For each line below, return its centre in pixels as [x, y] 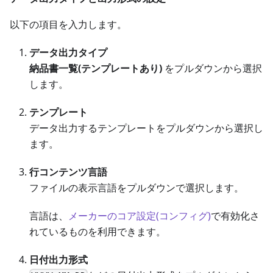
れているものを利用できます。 [97, 232]
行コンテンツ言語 [68, 172]
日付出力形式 [58, 260]
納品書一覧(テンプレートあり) [96, 69]
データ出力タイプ [68, 53]
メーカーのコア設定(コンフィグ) [140, 216]
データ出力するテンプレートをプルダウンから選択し [146, 128]
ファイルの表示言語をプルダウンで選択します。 [136, 188]
